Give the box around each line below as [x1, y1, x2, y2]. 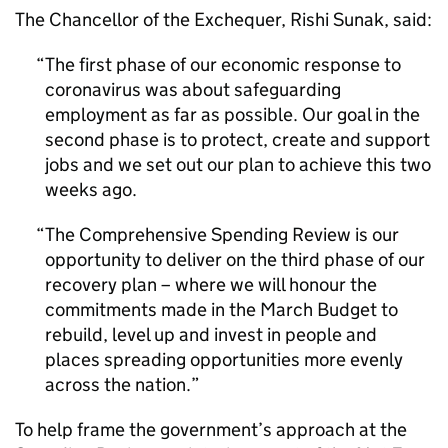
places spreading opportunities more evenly [45, 348, 403, 371]
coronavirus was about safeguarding [45, 78, 341, 101]
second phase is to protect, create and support [45, 128, 430, 151]
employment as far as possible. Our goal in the [45, 103, 420, 126]
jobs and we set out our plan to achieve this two [45, 153, 431, 176]
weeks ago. [45, 178, 137, 201]
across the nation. [45, 373, 191, 396]
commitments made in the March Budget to [45, 298, 398, 321]
